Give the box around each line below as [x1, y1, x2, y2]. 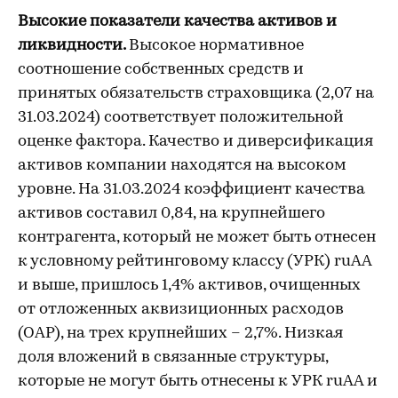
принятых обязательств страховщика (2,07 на [18, 85, 374, 102]
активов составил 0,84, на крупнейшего [18, 205, 325, 222]
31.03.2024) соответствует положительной [18, 109, 344, 126]
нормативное [199, 37, 304, 54]
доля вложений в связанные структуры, [18, 349, 328, 366]
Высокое [129, 37, 195, 54]
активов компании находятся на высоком [18, 157, 346, 174]
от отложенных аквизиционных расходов [18, 301, 344, 318]
